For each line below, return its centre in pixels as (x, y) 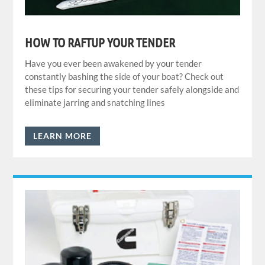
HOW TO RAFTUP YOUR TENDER (100, 42)
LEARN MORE (63, 136)
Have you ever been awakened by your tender (114, 64)
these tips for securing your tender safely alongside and (132, 90)
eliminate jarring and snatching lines (95, 103)
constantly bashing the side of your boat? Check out (125, 77)
